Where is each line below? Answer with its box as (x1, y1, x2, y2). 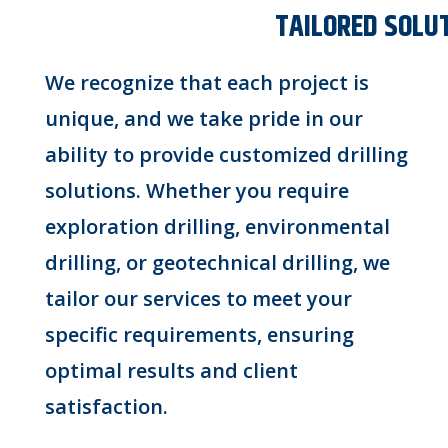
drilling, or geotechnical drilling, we (44, 248, 390, 276)
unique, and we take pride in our (44, 104, 363, 132)
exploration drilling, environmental (44, 212, 390, 240)
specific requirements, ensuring (44, 320, 354, 348)
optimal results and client (44, 356, 298, 384)
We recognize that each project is (44, 68, 369, 96)
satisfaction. (44, 392, 168, 420)
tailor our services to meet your (44, 284, 352, 312)
